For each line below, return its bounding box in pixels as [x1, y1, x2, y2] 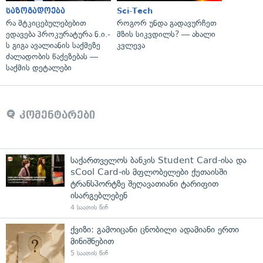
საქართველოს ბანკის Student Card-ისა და [70, 154, 247, 166]
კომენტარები [16, 109, 95, 121]
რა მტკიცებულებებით [6, 18, 86, 28]
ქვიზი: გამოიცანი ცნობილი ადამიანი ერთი [70, 224, 239, 235]
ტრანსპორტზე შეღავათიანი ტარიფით [70, 178, 218, 189]
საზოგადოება [6, 6, 65, 15]
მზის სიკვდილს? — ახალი [117, 29, 215, 39]
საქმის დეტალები [6, 62, 72, 73]
